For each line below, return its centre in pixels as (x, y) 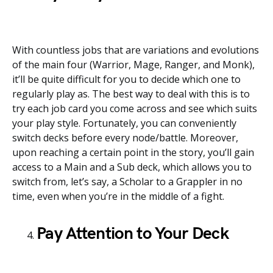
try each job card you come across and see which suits (135, 108)
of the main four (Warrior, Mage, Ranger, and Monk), (133, 65)
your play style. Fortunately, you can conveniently (124, 123)
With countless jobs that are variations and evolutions (136, 50)
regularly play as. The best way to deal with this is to (131, 94)
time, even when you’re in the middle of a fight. (118, 196)
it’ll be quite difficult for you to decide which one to (126, 79)
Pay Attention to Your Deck (133, 234)
